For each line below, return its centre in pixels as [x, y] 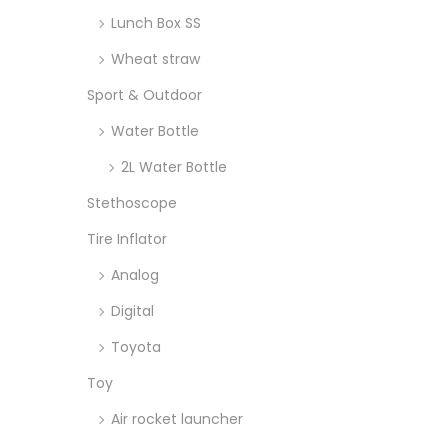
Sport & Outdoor [144, 95]
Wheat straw [155, 59]
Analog [135, 275]
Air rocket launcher [177, 419]
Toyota [136, 347]
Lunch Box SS [156, 23]
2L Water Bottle [174, 167]
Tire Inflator [127, 239]
